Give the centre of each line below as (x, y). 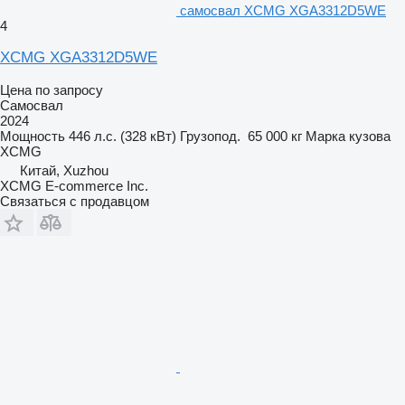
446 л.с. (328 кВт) (122, 136)
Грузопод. (210, 136)
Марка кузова (348, 136)
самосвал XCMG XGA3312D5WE (283, 10)
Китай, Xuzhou (64, 170)
